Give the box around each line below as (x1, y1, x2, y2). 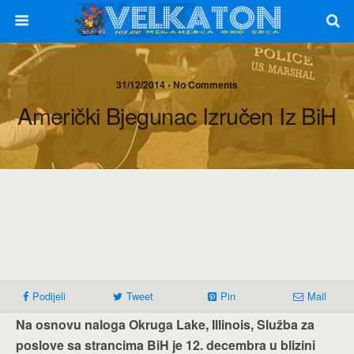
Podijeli (32, 288, 66, 303)
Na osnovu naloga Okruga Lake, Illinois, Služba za (16, 315, 314, 333)
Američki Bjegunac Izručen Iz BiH (17, 99, 337, 131)
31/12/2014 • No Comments (116, 77, 238, 92)
